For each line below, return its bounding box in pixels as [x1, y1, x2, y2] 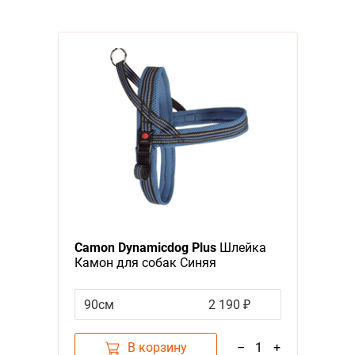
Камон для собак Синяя [74, 254, 216, 270]
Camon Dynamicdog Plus [74, 239, 216, 255]
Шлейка [216, 239, 266, 255]
